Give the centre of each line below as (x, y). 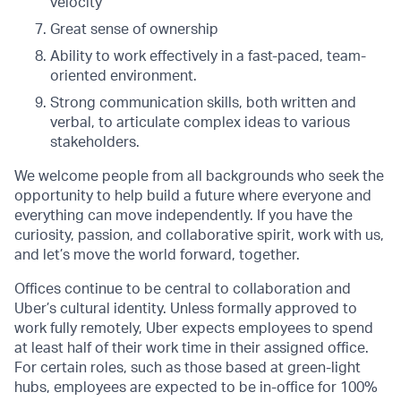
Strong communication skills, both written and (203, 103)
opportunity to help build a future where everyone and (193, 196)
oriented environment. (124, 76)
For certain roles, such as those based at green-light (188, 368)
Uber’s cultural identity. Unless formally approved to (186, 309)
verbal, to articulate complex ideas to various (200, 123)
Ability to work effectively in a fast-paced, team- (208, 56)
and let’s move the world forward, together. (157, 255)
